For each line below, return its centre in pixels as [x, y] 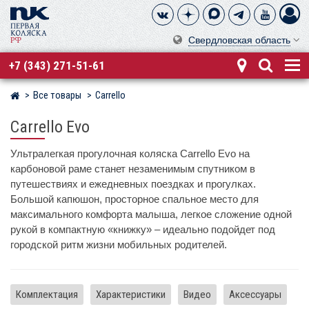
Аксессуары [255, 294]
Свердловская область [239, 40]
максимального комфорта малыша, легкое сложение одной [151, 214]
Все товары [57, 96]
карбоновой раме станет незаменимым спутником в [133, 169]
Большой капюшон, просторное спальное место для [134, 199]
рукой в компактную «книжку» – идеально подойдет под [143, 229]
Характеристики [131, 294]
